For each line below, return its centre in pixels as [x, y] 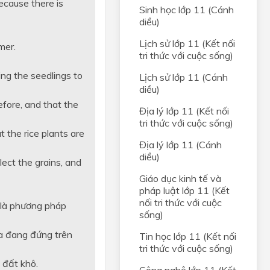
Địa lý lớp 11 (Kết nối [184, 111]
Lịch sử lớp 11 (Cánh [184, 77]
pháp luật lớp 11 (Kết [184, 190]
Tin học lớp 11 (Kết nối [188, 236]
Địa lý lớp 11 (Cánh [181, 145]
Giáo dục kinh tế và [180, 178]
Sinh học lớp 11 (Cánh [187, 10]
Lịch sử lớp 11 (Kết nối [187, 43]
